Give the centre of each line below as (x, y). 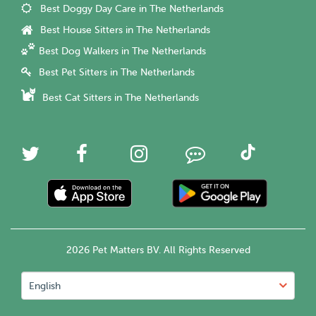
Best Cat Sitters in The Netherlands (121, 98)
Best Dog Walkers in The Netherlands (122, 51)
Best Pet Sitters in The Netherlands (117, 73)
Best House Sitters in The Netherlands (125, 30)
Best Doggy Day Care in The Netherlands (132, 9)
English (45, 286)
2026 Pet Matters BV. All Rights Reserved (158, 250)
